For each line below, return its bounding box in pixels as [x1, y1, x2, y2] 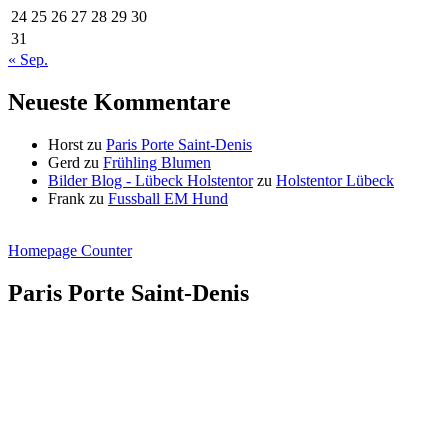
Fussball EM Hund [108, 189, 228, 207]
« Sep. [8, 50, 48, 68]
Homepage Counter [8, 241, 132, 259]
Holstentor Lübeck [276, 171, 394, 189]
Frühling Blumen [103, 153, 211, 171]
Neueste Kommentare [8, 88, 231, 115]
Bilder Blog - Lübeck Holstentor [48, 171, 253, 189]
